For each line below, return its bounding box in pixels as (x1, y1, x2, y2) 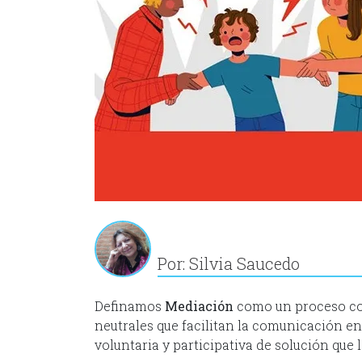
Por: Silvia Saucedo (158, 253, 300, 275)
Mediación (165, 297, 234, 315)
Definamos (95, 297, 165, 315)
